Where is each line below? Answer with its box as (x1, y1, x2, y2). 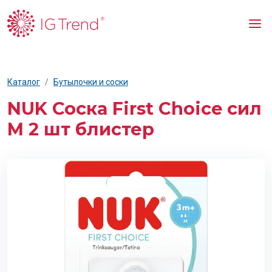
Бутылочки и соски (53, 76, 128, 87)
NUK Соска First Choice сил (7, 97, 262, 119)
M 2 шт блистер (7, 118, 154, 140)
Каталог (7, 76, 40, 87)
